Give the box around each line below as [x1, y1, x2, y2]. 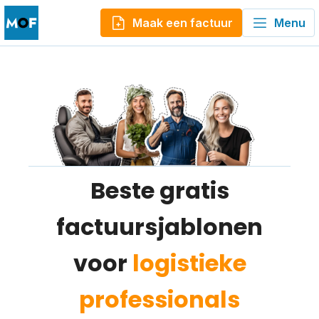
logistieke [132, 246, 246, 279]
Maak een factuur [132, 15, 233, 30]
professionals [79, 283, 240, 315]
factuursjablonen [56, 210, 263, 243]
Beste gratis [90, 174, 229, 206]
